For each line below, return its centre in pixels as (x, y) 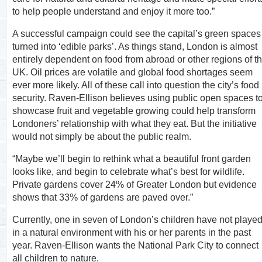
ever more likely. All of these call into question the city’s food (136, 85)
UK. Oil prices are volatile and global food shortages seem (132, 72)
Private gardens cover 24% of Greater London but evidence (135, 185)
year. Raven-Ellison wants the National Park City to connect (135, 245)
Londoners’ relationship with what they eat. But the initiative (135, 124)
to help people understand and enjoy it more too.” (113, 11)
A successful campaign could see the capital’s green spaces (137, 34)
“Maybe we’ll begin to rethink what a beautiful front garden (132, 159)
